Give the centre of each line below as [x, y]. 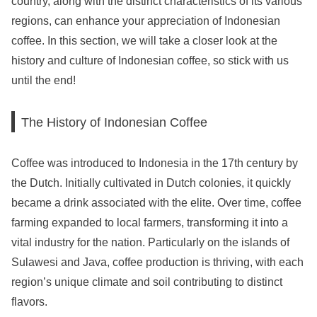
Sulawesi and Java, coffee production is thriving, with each [157, 263]
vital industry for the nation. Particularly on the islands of [150, 243]
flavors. [29, 302]
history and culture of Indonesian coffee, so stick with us [150, 61]
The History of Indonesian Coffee [115, 122]
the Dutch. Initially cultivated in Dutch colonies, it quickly [151, 183]
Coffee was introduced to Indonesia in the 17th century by [155, 163]
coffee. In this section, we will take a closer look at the [144, 41]
